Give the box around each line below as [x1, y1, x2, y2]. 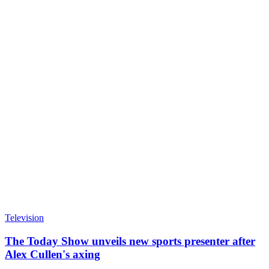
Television [5, 213, 44, 223]
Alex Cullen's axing [5, 247, 100, 261]
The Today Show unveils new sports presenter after [5, 234, 255, 247]
